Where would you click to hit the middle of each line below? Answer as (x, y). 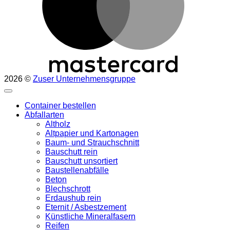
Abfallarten (44, 114)
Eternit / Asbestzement (86, 207)
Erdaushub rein (73, 198)
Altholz (58, 124)
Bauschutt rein (71, 151)
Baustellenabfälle (77, 170)
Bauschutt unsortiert (81, 161)
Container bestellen (60, 105)
